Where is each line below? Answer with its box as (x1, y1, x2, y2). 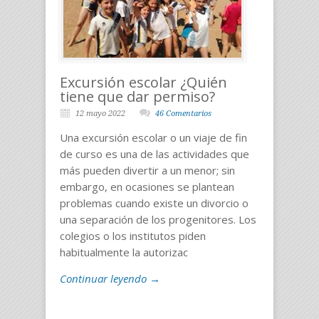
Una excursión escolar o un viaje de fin (60, 130, 247, 145)
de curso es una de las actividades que (60, 146, 249, 161)
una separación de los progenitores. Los (60, 211, 256, 226)
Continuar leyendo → (60, 271, 160, 286)
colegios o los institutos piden (60, 228, 206, 243)
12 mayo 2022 (75, 108, 125, 118)
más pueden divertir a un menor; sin (60, 162, 235, 177)
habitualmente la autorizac (60, 244, 188, 259)
